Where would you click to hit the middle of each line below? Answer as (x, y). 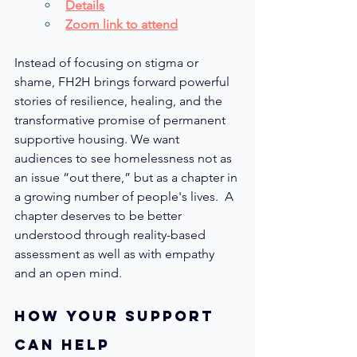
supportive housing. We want (98, 139)
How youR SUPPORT (118, 316)
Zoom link (94, 24)
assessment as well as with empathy (116, 253)
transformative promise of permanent (122, 120)
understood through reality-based (112, 234)
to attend (150, 24)
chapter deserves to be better (100, 215)
